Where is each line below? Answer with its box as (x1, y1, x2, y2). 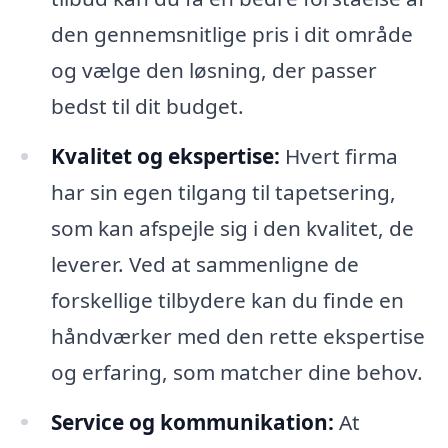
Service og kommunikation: (50, 407, 334, 436)
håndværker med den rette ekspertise (50, 321, 425, 350)
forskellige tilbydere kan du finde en (50, 285, 404, 314)
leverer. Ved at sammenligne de (50, 249, 359, 278)
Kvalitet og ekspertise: (50, 141, 280, 170)
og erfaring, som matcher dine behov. (50, 357, 423, 386)
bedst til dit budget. (50, 91, 244, 120)
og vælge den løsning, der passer (50, 55, 377, 84)
